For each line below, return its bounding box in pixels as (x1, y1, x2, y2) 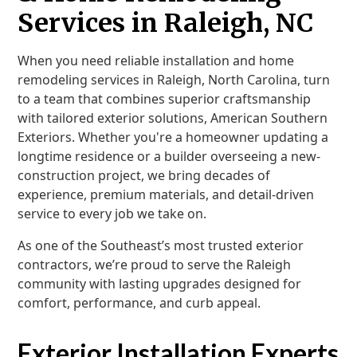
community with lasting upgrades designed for (18, 275, 302, 292)
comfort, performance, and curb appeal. (18, 294, 261, 312)
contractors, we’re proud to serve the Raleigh (18, 256, 292, 273)
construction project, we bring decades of (18, 167, 271, 184)
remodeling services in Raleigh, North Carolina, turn (18, 71, 331, 88)
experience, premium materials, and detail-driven (18, 186, 315, 203)
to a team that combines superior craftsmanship (18, 90, 312, 108)
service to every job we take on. (18, 205, 207, 222)
